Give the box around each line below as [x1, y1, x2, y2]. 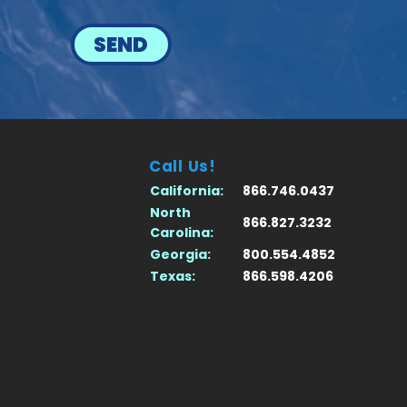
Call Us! [149, 155, 216, 178]
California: [150, 182, 223, 201]
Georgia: [150, 245, 211, 264]
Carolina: [150, 223, 213, 243]
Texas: [150, 267, 195, 286]
